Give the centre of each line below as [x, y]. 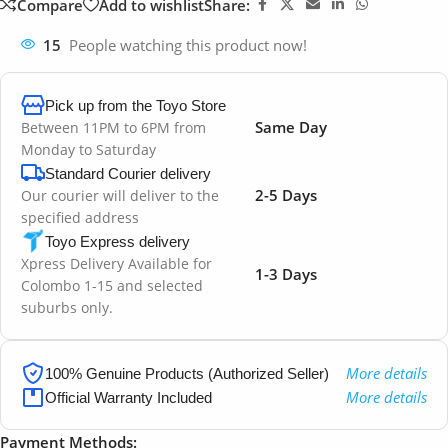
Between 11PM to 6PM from [113, 128]
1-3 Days [285, 274]
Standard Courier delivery [128, 173]
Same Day [290, 127]
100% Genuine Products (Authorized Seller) [187, 373]
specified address [80, 218]
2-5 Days [285, 195]
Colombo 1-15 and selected [112, 286]
